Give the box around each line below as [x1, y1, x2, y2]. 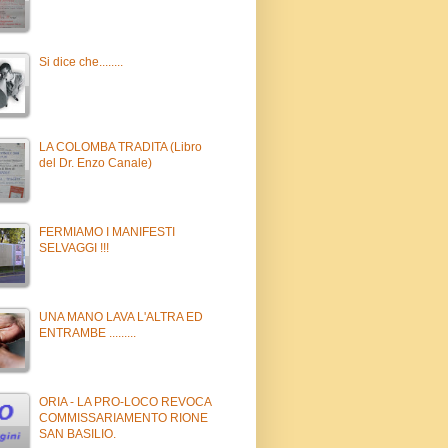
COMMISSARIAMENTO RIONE [39, 410, 208, 425]
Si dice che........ [39, 54, 123, 69]
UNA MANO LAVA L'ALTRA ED [39, 309, 203, 324]
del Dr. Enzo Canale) [39, 155, 152, 170]
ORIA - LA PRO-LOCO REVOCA [39, 394, 211, 409]
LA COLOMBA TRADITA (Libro [39, 139, 202, 154]
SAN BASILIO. [39, 426, 116, 441]
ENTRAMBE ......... [39, 325, 136, 340]
